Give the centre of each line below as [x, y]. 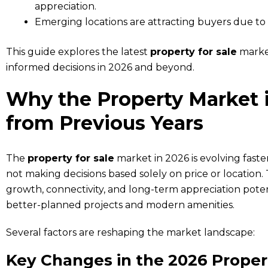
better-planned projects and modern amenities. [120, 205]
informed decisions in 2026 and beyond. [100, 67]
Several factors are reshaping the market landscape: [130, 232]
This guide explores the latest [78, 51]
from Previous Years [105, 123]
